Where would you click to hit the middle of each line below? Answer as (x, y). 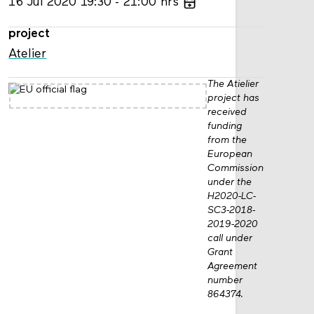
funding (225, 126)
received (227, 112)
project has (234, 98)
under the (230, 182)
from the (227, 140)
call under (230, 238)
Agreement (233, 266)
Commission (236, 168)
